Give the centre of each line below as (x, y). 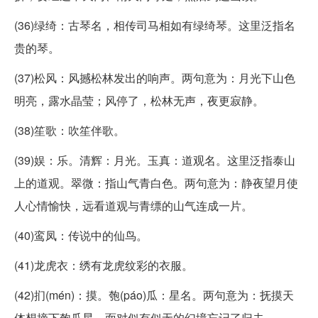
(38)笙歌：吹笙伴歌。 (70, 130)
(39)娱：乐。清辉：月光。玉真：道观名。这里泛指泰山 (155, 160)
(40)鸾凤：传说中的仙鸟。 (81, 235)
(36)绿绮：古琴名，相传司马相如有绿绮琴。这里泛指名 (155, 25)
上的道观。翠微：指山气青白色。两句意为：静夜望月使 (156, 182)
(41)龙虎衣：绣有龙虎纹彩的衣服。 (104, 265)
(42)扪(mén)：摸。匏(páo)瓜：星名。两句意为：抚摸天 (154, 295)
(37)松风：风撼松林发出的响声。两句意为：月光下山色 (155, 77)
